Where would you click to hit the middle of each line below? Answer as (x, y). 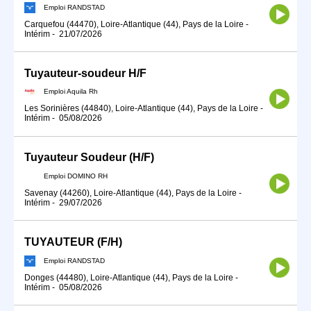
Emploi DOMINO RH (76, 176)
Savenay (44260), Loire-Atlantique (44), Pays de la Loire (131, 193)
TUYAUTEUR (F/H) (73, 242)
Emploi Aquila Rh (71, 91)
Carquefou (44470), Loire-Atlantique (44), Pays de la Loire (134, 24)
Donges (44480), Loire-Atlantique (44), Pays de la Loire (129, 277)
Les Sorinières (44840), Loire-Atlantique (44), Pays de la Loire (141, 109)
